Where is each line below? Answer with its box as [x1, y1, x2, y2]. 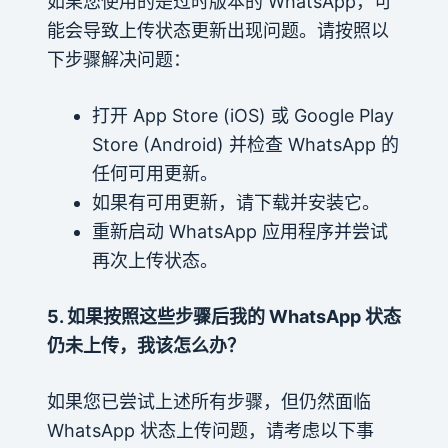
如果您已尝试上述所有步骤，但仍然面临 [46, 390, 371, 412]
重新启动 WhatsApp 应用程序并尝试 [91, 220, 388, 242]
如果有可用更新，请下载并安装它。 [91, 191, 380, 213]
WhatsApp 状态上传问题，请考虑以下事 [46, 419, 374, 441]
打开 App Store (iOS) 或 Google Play [91, 104, 394, 126]
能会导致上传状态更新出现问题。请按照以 [46, 19, 389, 41]
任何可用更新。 [91, 162, 218, 184]
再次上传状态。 [91, 249, 218, 271]
